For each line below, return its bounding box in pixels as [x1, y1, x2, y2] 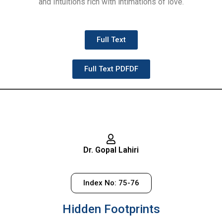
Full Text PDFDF [84, 64, 138, 73]
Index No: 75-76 [83, 178, 139, 188]
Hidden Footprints [62, 202, 160, 217]
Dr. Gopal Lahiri [83, 145, 139, 155]
